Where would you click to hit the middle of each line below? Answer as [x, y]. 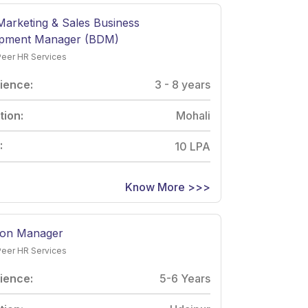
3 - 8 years [183, 84]
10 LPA [192, 146]
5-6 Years [185, 278]
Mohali [193, 115]
